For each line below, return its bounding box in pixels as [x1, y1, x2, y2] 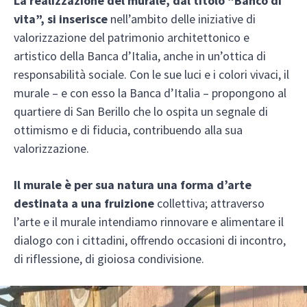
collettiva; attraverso [157, 195, 265, 211]
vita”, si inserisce [14, 10, 110, 27]
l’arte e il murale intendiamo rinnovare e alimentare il [14, 213, 284, 230]
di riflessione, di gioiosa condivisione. [14, 250, 204, 267]
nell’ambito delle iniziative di [110, 10, 256, 27]
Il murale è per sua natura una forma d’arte [14, 176, 251, 193]
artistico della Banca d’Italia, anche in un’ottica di [14, 47, 266, 64]
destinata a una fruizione [14, 195, 157, 211]
